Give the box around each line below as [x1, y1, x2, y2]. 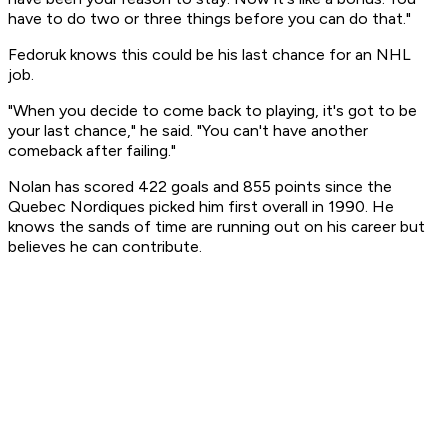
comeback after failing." [8, 141, 176, 161]
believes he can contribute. [8, 237, 202, 257]
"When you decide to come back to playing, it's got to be [8, 101, 417, 121]
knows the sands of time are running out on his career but [8, 217, 425, 237]
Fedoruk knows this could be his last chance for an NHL [8, 45, 411, 65]
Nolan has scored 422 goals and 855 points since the [8, 177, 392, 197]
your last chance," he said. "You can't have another [8, 121, 368, 141]
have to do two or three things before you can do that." [8, 9, 411, 29]
